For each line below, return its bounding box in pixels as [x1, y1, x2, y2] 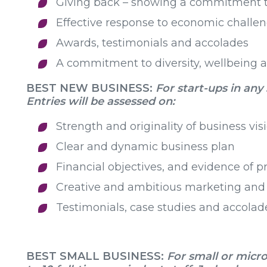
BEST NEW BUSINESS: [26, 82, 156, 95]
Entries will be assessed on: [26, 95, 175, 108]
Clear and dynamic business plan [56, 140, 235, 154]
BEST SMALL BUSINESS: [26, 250, 167, 263]
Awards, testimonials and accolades [56, 36, 249, 50]
